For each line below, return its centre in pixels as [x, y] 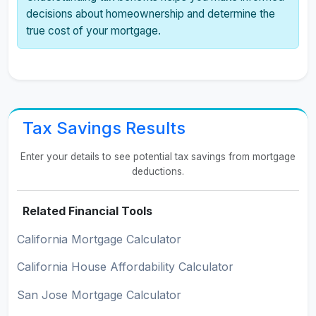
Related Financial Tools [87, 211]
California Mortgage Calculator [99, 239]
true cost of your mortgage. [93, 31]
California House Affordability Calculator [125, 267]
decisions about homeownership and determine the [151, 14]
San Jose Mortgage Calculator [99, 295]
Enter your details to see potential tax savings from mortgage [158, 157]
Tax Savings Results [104, 128]
